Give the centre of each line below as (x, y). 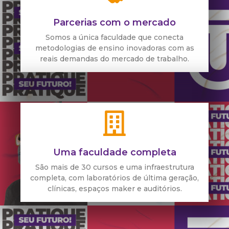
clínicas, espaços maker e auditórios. (114, 188)
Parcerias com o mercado (114, 22)
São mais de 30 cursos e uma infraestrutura (114, 167)
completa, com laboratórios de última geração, (114, 178)
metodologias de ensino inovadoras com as (114, 48)
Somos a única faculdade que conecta (114, 37)
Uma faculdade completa (114, 152)
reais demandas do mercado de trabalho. (114, 59)
